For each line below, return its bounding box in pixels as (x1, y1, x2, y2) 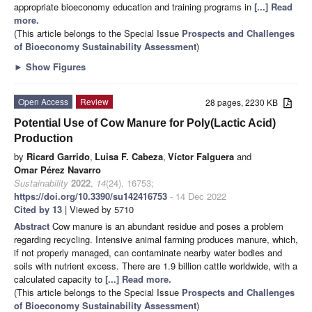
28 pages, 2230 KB (205, 95, 284, 108)
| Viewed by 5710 (62, 202, 134, 216)
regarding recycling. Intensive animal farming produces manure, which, (14, 232, 298, 246)
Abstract (14, 219, 52, 233)
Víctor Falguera (168, 149, 234, 163)
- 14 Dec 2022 (167, 189, 226, 203)
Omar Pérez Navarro (14, 162, 101, 176)
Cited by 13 (14, 202, 62, 216)
